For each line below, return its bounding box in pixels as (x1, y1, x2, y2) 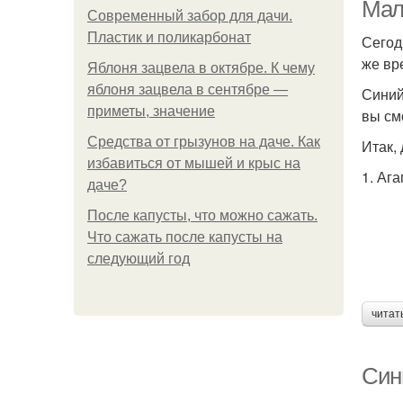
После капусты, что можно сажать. (87, 208, 318, 223)
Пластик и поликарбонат (87, 30, 251, 45)
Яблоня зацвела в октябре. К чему (87, 60, 315, 76)
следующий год (87, 251, 190, 266)
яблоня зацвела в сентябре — (87, 82, 288, 97)
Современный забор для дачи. (87, 8, 292, 23)
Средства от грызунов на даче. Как (87, 134, 320, 149)
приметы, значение (87, 103, 215, 119)
